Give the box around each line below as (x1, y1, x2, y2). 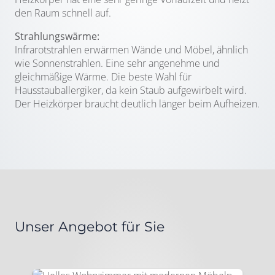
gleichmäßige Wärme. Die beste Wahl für (15, 70, 192, 83)
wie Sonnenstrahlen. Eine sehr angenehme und (15, 56, 220, 70)
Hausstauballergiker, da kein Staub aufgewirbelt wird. (15, 83, 247, 97)
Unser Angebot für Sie (15, 219, 165, 235)
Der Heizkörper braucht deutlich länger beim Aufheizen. (15, 97, 260, 110)
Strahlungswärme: (15, 29, 99, 43)
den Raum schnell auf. (15, 6, 111, 20)
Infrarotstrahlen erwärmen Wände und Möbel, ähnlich (15, 43, 248, 56)
